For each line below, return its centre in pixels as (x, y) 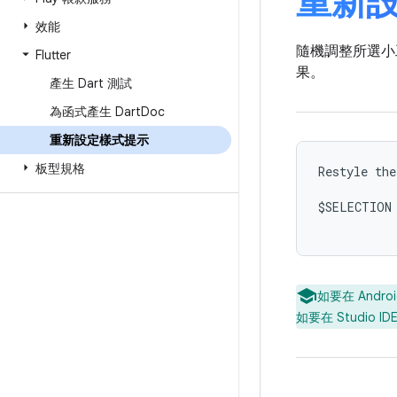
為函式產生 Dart (95, 112)
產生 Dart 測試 (91, 83)
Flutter (53, 55)
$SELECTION (355, 207)
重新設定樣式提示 (99, 140)
